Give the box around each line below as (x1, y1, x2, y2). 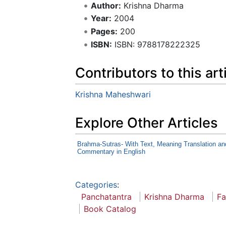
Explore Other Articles (75, 115, 218, 132)
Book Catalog (84, 203, 136, 214)
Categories (75, 179, 117, 190)
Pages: (90, 26, 118, 36)
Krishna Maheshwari (75, 89, 151, 99)
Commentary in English (77, 147, 145, 155)
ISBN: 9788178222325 (111, 39, 200, 49)
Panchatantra (81, 191, 132, 202)
